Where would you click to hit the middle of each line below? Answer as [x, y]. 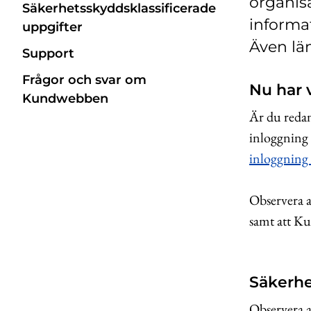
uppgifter [52, 27]
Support [48, 53]
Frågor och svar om [84, 79]
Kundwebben [65, 98]
